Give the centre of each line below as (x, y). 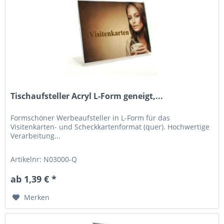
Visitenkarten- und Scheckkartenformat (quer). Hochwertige (110, 126)
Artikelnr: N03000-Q (44, 159)
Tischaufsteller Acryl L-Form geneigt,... (87, 96)
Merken (37, 197)
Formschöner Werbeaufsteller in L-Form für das (90, 117)
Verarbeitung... (36, 135)
